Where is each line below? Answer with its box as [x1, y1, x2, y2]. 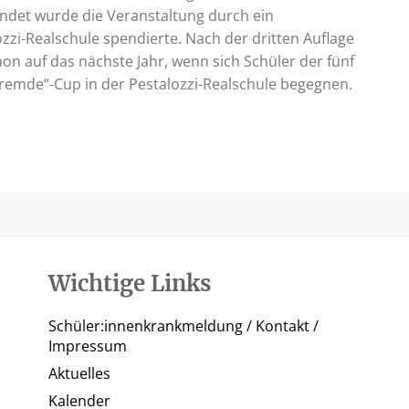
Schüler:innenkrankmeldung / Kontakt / [48, 316, 320, 337]
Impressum [48, 336, 128, 357]
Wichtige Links [48, 269, 212, 299]
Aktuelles [48, 363, 111, 384]
